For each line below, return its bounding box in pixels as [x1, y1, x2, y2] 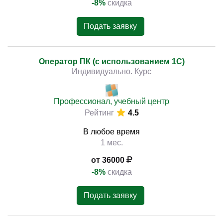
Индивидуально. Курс [72, 67, 151, 76]
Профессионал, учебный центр [54, 97, 169, 106]
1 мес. [100, 138, 123, 147]
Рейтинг [84, 109, 114, 117]
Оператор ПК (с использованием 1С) [38, 57, 185, 66]
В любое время [83, 127, 140, 136]
